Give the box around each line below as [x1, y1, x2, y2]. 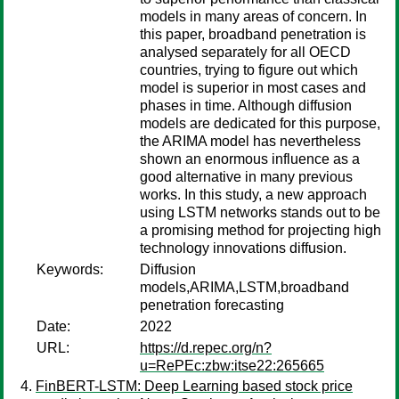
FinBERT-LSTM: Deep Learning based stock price [36, 379, 353, 394]
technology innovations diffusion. [140, 240, 346, 256]
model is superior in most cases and [140, 80, 366, 95]
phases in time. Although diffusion [140, 98, 352, 113]
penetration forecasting [140, 297, 284, 313]
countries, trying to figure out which [140, 62, 358, 77]
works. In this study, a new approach [140, 187, 367, 202]
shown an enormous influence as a [140, 151, 360, 167]
